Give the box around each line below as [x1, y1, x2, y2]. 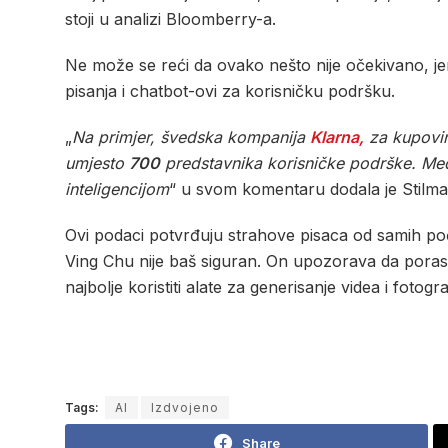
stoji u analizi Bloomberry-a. [65, 9, 276, 30]
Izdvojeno [151, 400, 219, 416]
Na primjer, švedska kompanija [72, 127, 310, 148]
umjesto [65, 153, 129, 174]
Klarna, [310, 127, 364, 148]
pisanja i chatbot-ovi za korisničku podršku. [65, 81, 395, 102]
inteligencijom [65, 179, 169, 200]
